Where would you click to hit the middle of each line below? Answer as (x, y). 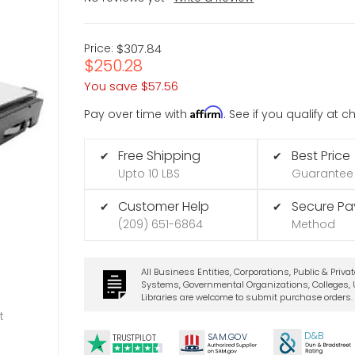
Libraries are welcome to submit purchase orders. (246, 297)
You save (111, 86)
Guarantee (322, 173)
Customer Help (164, 207)
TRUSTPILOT (134, 338)
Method (313, 225)
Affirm (207, 112)
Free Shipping (160, 155)
